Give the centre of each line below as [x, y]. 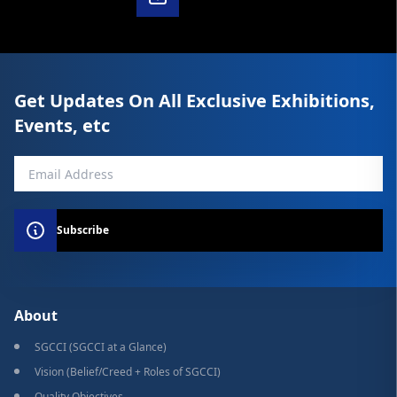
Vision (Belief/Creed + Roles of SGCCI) [128, 372]
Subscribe [83, 230]
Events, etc [62, 126]
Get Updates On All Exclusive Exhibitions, [195, 101]
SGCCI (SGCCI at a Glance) [101, 347]
